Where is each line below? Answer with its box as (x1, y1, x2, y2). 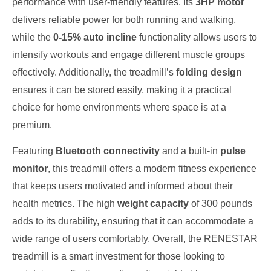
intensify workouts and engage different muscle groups (12, 49, 245, 60)
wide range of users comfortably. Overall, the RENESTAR (12, 233, 258, 244)
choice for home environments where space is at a (12, 102, 226, 113)
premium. (12, 119, 52, 130)
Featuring (12, 145, 56, 156)
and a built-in (160, 145, 220, 156)
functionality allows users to (137, 31, 257, 42)
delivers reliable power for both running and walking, (12, 14, 236, 25)
